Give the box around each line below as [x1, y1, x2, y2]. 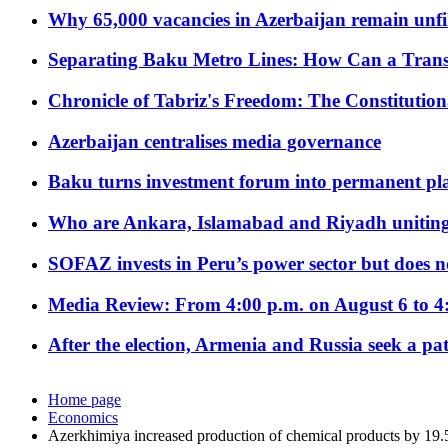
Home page [48, 391, 121, 409]
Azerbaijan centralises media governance [48, 130, 381, 152]
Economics [48, 409, 118, 427]
